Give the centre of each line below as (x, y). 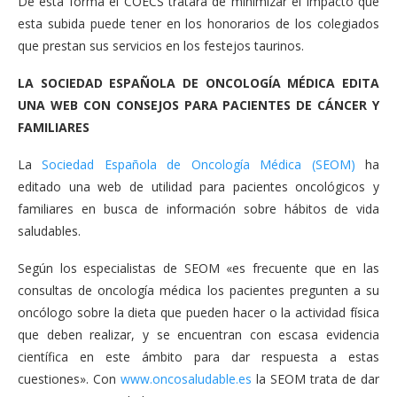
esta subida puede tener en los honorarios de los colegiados (198, 23)
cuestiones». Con (69, 379)
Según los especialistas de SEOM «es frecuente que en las (198, 268)
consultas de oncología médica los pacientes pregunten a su (198, 290)
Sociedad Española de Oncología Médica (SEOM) (198, 164)
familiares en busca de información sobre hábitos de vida (198, 209)
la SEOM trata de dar (315, 379)
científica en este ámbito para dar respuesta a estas (198, 357)
